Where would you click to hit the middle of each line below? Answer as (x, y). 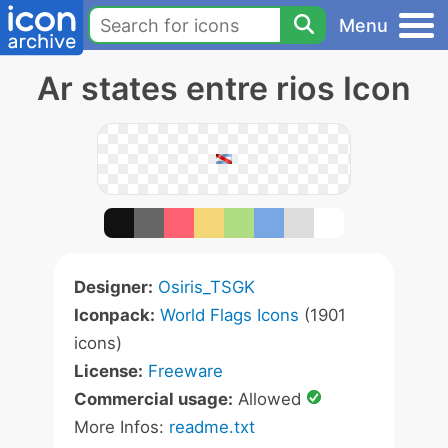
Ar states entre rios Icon (224, 88)
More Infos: (121, 427)
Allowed (269, 399)
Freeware (185, 371)
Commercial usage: (153, 399)
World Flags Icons (229, 315)
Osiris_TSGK (206, 287)
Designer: (113, 287)
